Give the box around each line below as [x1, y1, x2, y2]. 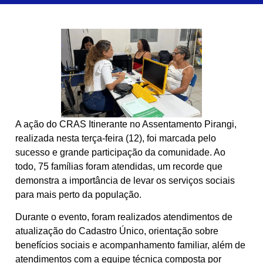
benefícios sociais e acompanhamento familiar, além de [15, 240, 245, 251]
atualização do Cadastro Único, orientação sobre [15, 226, 218, 237]
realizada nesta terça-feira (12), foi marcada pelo [15, 133, 216, 143]
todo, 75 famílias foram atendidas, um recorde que [15, 161, 222, 171]
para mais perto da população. [15, 189, 141, 200]
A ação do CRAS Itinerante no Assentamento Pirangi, [15, 119, 237, 129]
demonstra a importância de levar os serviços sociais [15, 175, 235, 186]
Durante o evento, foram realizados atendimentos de [15, 212, 232, 222]
